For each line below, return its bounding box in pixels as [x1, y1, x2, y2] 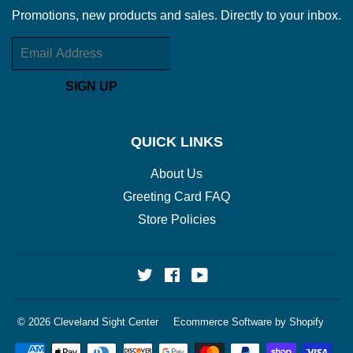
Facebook [180, 270, 236, 284]
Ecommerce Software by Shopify [173, 316, 324, 329]
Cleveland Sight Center [54, 316, 158, 329]
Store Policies [137, 212, 216, 226]
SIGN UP [65, 80, 117, 94]
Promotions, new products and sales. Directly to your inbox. [12, 8, 341, 22]
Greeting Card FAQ [123, 189, 230, 203]
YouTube [208, 270, 258, 284]
